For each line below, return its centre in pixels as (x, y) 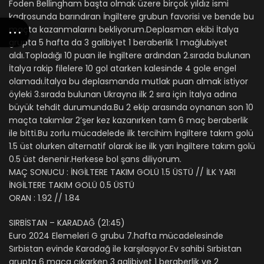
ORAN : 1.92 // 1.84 (44, 198)
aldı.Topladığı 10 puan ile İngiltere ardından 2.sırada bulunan (130, 55)
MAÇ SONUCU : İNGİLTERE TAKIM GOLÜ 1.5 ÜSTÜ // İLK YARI (122, 172)
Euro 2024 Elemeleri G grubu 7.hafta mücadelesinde (116, 235)
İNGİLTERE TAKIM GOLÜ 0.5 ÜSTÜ (72, 185)
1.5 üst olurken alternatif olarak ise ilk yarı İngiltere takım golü (132, 146)
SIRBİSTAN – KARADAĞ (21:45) (67, 222)
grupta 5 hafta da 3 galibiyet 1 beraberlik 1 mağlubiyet (118, 42)
